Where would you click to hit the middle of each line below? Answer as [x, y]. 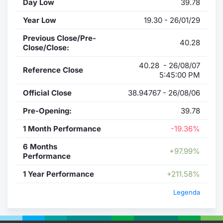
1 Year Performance [58, 174]
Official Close [47, 93]
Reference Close [53, 70]
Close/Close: [46, 47]
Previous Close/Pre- [59, 38]
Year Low [40, 20]
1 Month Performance [62, 128]
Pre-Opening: [47, 111]
